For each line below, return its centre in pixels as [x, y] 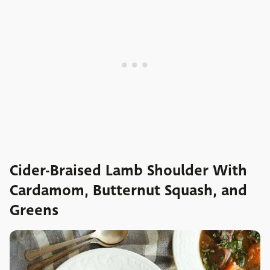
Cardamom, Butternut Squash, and [128, 190]
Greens [34, 210]
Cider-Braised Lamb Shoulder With [128, 170]
